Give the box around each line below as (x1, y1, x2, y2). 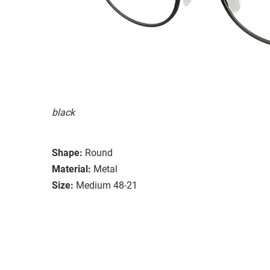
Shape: (52, 146, 83, 159)
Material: (52, 163, 91, 175)
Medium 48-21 (76, 179, 137, 191)
